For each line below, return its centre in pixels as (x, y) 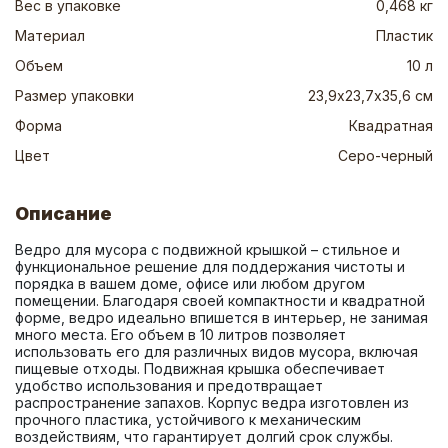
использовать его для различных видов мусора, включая (216, 351)
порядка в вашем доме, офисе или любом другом (190, 283)
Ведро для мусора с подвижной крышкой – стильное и (207, 249)
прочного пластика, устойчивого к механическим (188, 419)
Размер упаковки (74, 95)
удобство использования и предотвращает (169, 385)
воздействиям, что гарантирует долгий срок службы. (204, 436)
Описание (63, 213)
